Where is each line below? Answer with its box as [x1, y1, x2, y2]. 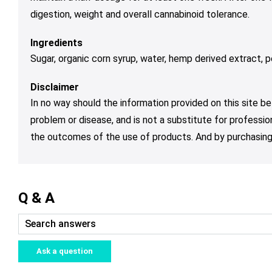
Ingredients [30, 37, 83, 49]
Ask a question [36, 246, 93, 256]
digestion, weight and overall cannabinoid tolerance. [30, 8, 250, 21]
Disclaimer [30, 81, 79, 93]
